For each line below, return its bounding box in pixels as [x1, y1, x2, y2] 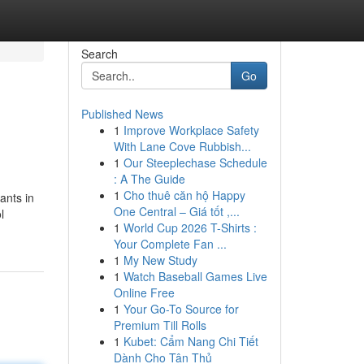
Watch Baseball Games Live [123, 268, 267, 284]
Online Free [113, 284, 175, 301]
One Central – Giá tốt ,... [113, 203, 240, 219]
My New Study [123, 252, 197, 268]
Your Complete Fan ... [113, 236, 227, 252]
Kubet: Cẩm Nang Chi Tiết [123, 333, 258, 349]
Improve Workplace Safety [123, 122, 259, 138]
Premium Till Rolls [113, 317, 206, 333]
